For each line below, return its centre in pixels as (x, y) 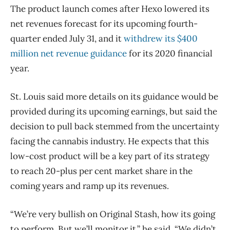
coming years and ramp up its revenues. (90, 186)
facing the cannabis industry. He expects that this (110, 141)
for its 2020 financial (170, 53)
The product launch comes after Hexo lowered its (110, 8)
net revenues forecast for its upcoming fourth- (104, 23)
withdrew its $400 (161, 38)
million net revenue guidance (69, 53)
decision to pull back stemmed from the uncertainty (115, 126)
